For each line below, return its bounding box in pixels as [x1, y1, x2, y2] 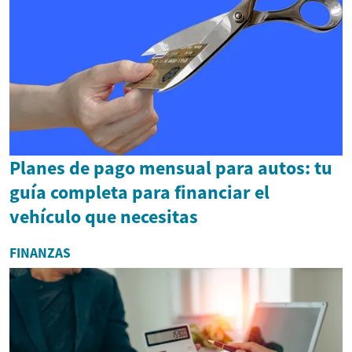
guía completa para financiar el [9, 179, 269, 204]
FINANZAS [9, 244, 71, 262]
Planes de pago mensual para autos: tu [9, 155, 332, 180]
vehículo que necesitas [9, 203, 198, 229]
